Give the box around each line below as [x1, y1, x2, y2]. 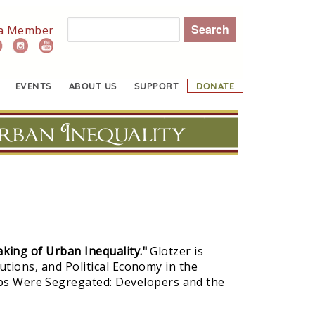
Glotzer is [150, 243, 204, 259]
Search [57, 17, 95, 32]
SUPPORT [134, 79, 179, 91]
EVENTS [15, 79, 52, 91]
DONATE [196, 79, 234, 91]
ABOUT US [68, 79, 117, 91]
